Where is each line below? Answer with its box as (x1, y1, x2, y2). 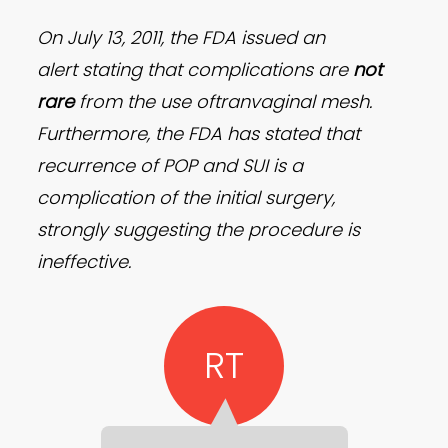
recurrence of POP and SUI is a (37, 153, 304, 179)
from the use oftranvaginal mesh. (74, 89, 373, 115)
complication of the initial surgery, (37, 185, 336, 211)
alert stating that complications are (37, 57, 354, 83)
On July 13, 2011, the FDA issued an (37, 25, 326, 51)
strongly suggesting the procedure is (37, 217, 361, 243)
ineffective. (37, 249, 132, 275)
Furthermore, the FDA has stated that (37, 121, 361, 147)
